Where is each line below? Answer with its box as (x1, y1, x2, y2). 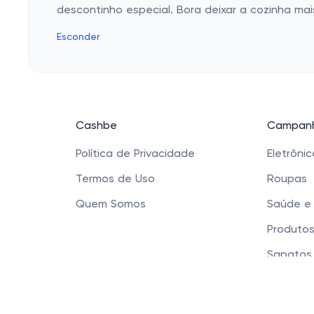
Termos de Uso (76, 174, 155, 185)
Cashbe (76, 121, 117, 132)
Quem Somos (76, 199, 146, 210)
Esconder (57, 32, 100, 42)
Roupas (267, 174, 307, 185)
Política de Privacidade (76, 149, 195, 160)
